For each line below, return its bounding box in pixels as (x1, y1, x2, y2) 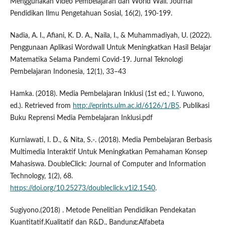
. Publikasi (179, 102, 209, 110)
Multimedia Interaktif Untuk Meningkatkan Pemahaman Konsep (10, 149, 207, 156)
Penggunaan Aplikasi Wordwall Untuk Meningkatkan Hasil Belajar (10, 44, 211, 52)
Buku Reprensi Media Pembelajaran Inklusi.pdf (10, 115, 153, 122)
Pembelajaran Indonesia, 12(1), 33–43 (10, 68, 126, 76)
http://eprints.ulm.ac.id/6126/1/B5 (72, 102, 179, 110)
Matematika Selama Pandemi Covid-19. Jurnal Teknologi (10, 56, 183, 64)
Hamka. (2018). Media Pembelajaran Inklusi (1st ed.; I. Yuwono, (10, 90, 204, 98)
